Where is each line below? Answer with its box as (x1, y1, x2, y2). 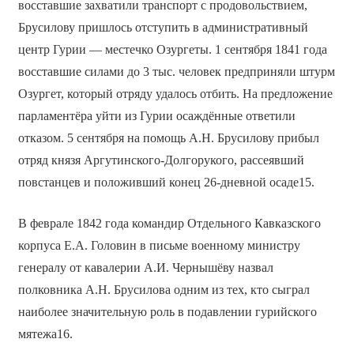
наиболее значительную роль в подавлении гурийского (17, 305, 317, 319)
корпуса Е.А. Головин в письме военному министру (17, 239, 300, 253)
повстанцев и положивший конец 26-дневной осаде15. (17, 175, 314, 190)
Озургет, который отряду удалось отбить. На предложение (17, 87, 333, 101)
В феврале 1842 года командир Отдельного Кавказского (17, 217, 321, 231)
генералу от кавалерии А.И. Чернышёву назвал (17, 261, 273, 275)
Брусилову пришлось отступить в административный (17, 21, 308, 35)
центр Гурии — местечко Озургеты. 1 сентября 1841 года (17, 43, 327, 57)
